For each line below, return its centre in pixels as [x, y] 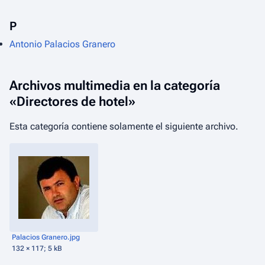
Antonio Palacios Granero [62, 44]
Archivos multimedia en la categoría [115, 85]
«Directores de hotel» [72, 101]
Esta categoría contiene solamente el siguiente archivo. [124, 126]
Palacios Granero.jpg [46, 237]
